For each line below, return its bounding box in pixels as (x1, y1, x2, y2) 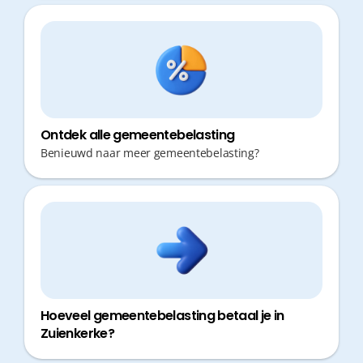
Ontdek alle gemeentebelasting (41, 126, 235, 144)
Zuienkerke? (41, 324, 114, 343)
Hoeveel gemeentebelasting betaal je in (41, 306, 284, 325)
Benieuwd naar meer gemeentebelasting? (41, 145, 259, 160)
